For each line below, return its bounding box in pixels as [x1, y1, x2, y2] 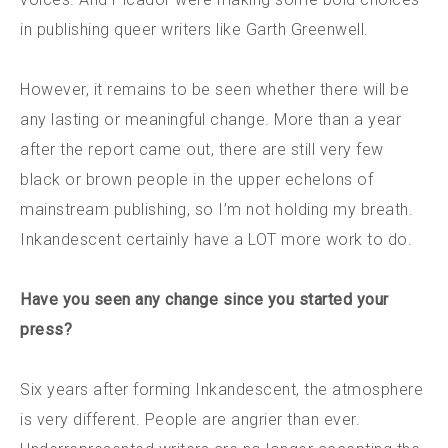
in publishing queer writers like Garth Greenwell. [20, 20, 369, 39]
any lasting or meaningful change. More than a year [20, 110, 401, 129]
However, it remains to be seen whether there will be [20, 80, 409, 99]
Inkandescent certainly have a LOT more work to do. [20, 230, 412, 249]
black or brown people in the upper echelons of [20, 170, 373, 189]
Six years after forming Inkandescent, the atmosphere [20, 380, 423, 399]
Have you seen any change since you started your [20, 290, 389, 309]
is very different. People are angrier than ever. [20, 410, 360, 429]
